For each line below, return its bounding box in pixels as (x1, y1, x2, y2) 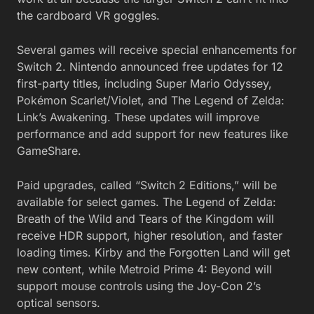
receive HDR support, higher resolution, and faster (17, 228, 282, 243)
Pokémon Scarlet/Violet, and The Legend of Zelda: (17, 93, 285, 107)
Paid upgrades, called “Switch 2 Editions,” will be (17, 177, 277, 192)
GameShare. (17, 143, 81, 158)
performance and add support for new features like (17, 126, 288, 141)
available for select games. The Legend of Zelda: (17, 194, 276, 209)
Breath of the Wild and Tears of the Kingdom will (17, 211, 274, 226)
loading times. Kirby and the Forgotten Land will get (17, 245, 290, 259)
